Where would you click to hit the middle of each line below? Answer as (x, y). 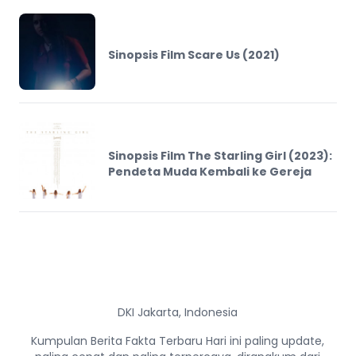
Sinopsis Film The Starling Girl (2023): (220, 155)
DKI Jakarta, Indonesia (178, 312)
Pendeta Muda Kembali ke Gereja (210, 171)
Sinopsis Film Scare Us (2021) (194, 54)
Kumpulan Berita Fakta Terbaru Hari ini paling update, (178, 341)
